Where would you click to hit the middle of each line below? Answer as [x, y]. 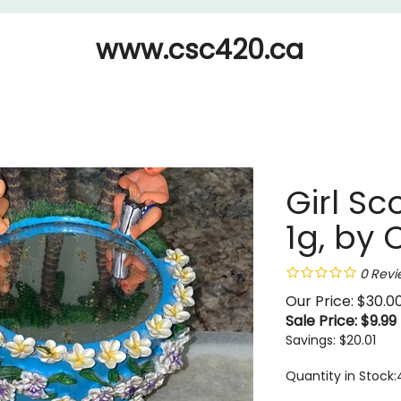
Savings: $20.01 [331, 341]
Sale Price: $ [328, 321]
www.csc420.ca [200, 50]
